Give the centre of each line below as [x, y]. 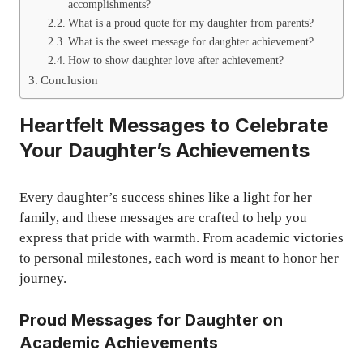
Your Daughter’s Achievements [164, 150]
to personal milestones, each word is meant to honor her [179, 258]
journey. [43, 278]
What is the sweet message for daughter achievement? [190, 41]
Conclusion [70, 79]
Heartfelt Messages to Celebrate [174, 125]
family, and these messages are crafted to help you [163, 217]
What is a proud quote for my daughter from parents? [190, 23]
